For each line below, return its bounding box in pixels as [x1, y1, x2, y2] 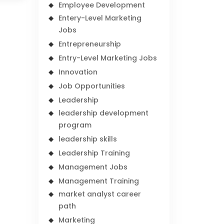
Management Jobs [58, 162, 128, 172]
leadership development [58, 108, 149, 118]
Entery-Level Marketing [58, 13, 142, 23]
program [58, 120, 92, 130]
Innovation [58, 67, 98, 77]
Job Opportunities [58, 81, 125, 91]
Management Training [58, 176, 139, 186]
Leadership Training [58, 148, 130, 158]
